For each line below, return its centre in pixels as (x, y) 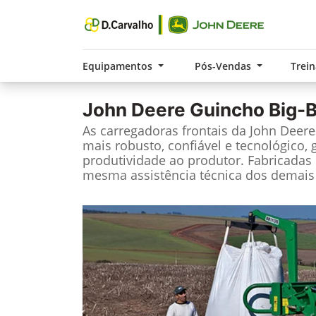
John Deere (134, 110)
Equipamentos (119, 66)
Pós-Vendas (224, 66)
